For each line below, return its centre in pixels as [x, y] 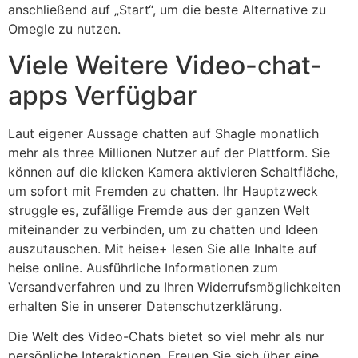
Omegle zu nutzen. [64, 29]
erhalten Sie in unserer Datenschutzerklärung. [145, 306]
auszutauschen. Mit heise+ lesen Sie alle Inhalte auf [163, 248]
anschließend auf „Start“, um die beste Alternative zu [167, 10]
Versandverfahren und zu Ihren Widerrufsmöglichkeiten [174, 286]
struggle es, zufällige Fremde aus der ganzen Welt [159, 210]
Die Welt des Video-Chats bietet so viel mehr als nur [166, 336]
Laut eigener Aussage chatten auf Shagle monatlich [163, 133]
